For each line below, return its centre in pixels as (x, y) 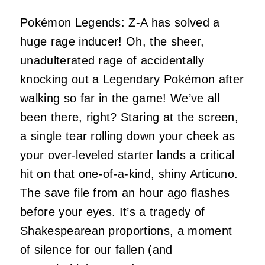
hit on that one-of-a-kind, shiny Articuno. (129, 174)
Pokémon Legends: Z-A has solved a (120, 22)
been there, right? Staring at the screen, (130, 117)
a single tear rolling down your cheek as (128, 136)
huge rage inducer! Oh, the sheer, (112, 41)
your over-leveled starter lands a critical (127, 155)
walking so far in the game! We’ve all (120, 98)
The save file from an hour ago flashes (125, 193)
